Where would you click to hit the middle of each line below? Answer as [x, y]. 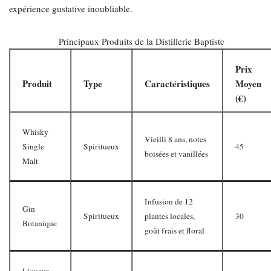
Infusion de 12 [169, 201]
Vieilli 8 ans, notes [175, 139]
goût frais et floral [175, 230]
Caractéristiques [177, 83]
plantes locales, [170, 216]
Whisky [35, 132]
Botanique [40, 223]
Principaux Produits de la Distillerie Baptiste [142, 41]
